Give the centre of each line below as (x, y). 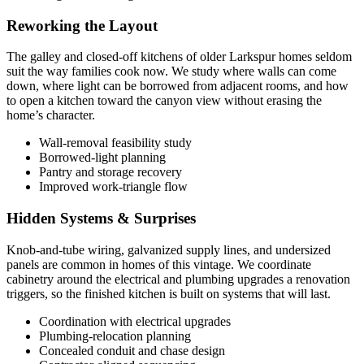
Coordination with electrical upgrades (135, 321)
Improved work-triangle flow (113, 187)
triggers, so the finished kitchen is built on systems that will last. (169, 293)
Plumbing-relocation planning (115, 336)
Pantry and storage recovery (110, 172)
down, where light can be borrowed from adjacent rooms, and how (178, 86)
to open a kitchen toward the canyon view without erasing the (164, 101)
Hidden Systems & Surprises (101, 219)
